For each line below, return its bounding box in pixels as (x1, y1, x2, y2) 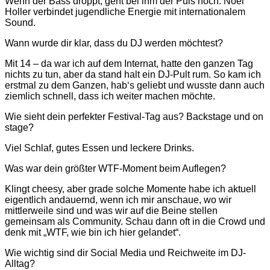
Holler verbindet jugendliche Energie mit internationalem (5, 6, 245, 17)
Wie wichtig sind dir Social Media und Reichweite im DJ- (5, 247, 246, 258)
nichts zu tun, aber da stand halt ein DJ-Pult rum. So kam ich (5, 69, 261, 80)
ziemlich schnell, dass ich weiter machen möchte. (5, 90, 215, 101)
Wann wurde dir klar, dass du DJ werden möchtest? (5, 37, 223, 48)
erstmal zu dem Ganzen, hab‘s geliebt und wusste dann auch (5, 80, 265, 90)
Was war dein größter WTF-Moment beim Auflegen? (5, 163, 226, 174)
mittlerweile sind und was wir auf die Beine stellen (5, 205, 218, 216)
